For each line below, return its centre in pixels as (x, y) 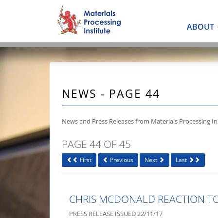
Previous (121, 160)
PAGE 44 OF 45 (96, 144)
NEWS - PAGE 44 (111, 93)
